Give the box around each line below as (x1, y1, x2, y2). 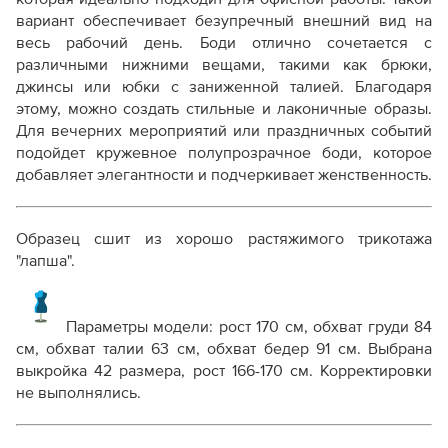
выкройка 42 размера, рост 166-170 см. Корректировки (16, 363, 432, 379)
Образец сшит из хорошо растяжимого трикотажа (16, 231, 432, 247)
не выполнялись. (16, 385, 141, 401)
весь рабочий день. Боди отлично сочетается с (16, 35, 432, 51)
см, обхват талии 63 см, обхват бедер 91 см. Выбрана (16, 341, 432, 357)
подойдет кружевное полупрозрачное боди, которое (16, 145, 432, 161)
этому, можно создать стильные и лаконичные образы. (16, 101, 432, 117)
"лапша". (16, 253, 75, 269)
